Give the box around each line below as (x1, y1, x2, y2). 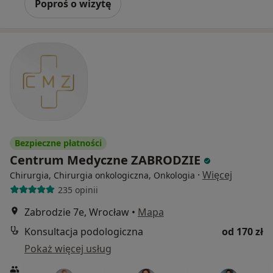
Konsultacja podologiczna (24, 225, 143, 239)
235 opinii (57, 183, 98, 196)
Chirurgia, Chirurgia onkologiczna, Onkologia (10, 169, 195, 182)
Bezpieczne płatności (15, 137, 102, 149)
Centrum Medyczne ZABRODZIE (10, 152, 204, 169)
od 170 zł (222, 225, 263, 239)
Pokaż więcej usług (24, 242, 112, 256)
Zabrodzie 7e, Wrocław (24, 205, 129, 219)
